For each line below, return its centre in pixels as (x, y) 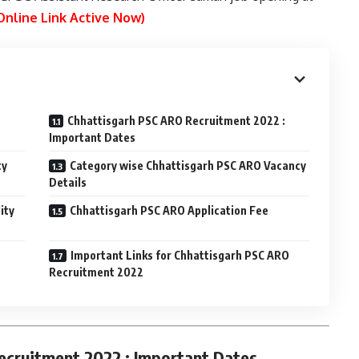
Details (68, 182)
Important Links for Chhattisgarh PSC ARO (180, 255)
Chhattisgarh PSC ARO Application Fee (169, 210)
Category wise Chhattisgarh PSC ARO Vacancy (188, 165)
